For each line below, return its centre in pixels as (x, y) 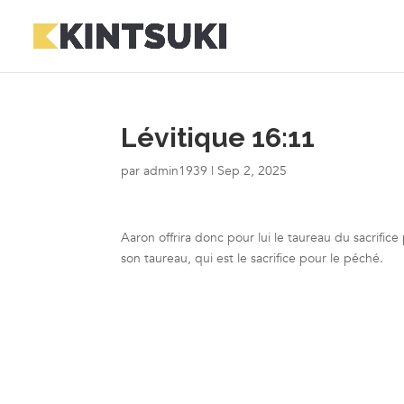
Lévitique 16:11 (218, 138)
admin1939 (176, 171)
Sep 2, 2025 (252, 171)
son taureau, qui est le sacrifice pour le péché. (252, 258)
